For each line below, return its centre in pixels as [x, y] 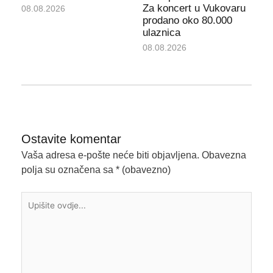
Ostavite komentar [71, 139]
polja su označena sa [68, 169]
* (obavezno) [143, 169]
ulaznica [161, 32]
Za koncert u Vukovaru [194, 8]
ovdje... [36, 213]
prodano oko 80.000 [187, 20]
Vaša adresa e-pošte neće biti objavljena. [110, 155]
